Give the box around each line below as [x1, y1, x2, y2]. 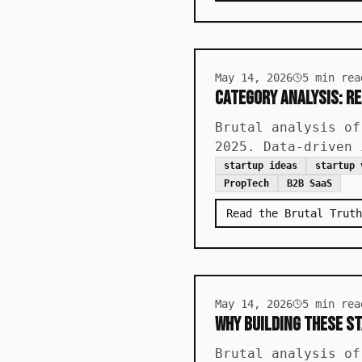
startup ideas [224, 160, 297, 171]
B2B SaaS [287, 178, 332, 189]
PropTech [224, 178, 269, 189]
